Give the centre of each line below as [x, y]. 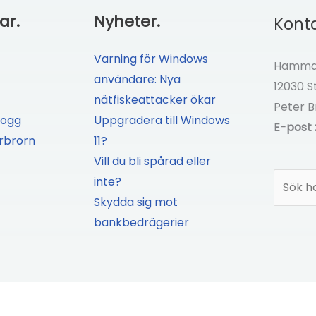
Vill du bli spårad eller [153, 161]
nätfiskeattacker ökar [155, 99]
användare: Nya [138, 79]
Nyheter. [127, 21]
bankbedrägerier [142, 222]
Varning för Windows [151, 59]
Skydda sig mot [136, 202]
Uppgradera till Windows [162, 120]
